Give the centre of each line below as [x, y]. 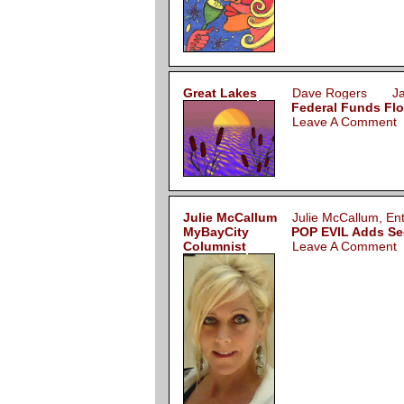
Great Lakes [220, 93]
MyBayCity [216, 232]
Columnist [215, 247]
